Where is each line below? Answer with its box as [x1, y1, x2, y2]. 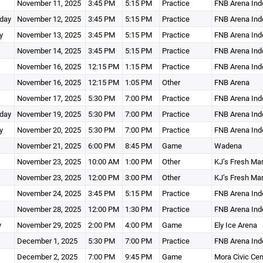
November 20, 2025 [16, 124, 81, 135]
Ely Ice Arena [214, 220, 257, 230]
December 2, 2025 [16, 251, 77, 262]
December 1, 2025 [16, 235, 77, 246]
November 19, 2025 [16, 109, 81, 119]
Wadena [214, 140, 242, 151]
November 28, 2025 [16, 204, 81, 214]
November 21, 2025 [16, 140, 81, 151]
